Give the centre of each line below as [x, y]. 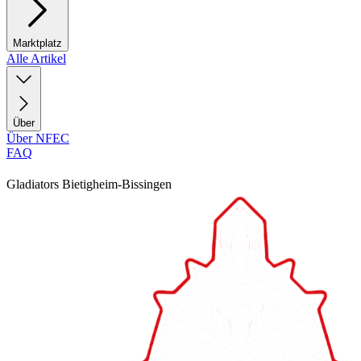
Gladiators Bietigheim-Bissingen [89, 185]
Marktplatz [37, 43]
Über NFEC [38, 138]
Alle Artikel [36, 58]
